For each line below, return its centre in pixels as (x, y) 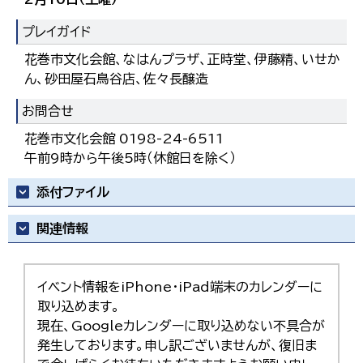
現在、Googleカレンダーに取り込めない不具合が (181, 326)
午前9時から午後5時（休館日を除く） (130, 158)
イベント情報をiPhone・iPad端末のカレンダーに (180, 287)
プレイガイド (56, 32)
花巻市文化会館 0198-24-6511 (124, 139)
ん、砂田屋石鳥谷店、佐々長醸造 (116, 79)
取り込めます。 (79, 307)
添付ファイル (73, 192)
